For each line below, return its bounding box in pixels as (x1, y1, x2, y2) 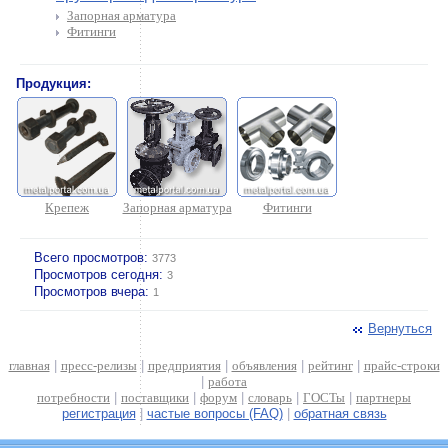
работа (208, 374, 247, 389)
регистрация (61, 406, 136, 421)
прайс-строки (363, 358, 440, 373)
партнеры (356, 390, 411, 405)
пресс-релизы (60, 358, 137, 373)
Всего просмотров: (34, 250, 152, 265)
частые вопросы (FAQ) (146, 406, 283, 421)
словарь (248, 390, 292, 405)
